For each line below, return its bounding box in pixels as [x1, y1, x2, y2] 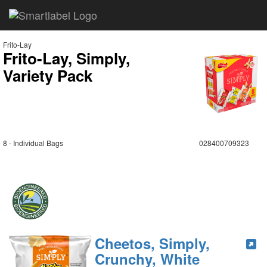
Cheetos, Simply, [95, 233, 210, 253]
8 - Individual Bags [3, 138, 63, 148]
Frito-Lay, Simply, [3, 47, 130, 69]
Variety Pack [3, 64, 92, 86]
